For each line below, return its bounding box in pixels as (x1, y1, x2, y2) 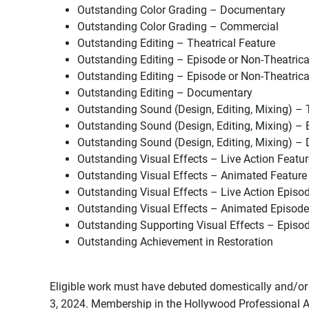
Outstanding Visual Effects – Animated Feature (77, 169, 307, 183)
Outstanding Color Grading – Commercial (77, 20, 279, 34)
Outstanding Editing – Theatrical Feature (77, 37, 275, 50)
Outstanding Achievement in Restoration (77, 235, 273, 249)
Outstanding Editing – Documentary (77, 86, 252, 100)
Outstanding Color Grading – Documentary (77, 3, 286, 17)
